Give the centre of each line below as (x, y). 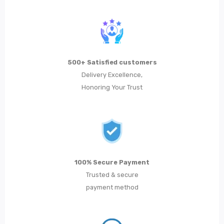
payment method (112, 187)
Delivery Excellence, (112, 75)
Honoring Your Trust (112, 87)
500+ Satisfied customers (112, 62)
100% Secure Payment (112, 162)
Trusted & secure (112, 175)
